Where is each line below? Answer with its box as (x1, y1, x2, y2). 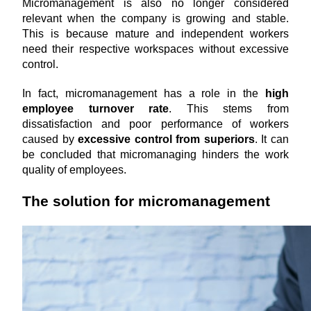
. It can (254, 133, 289, 145)
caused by (22, 133, 78, 145)
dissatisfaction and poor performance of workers (22, 118, 289, 130)
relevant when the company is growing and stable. (22, 12, 289, 24)
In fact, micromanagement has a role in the (22, 87, 265, 99)
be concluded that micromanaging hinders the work (22, 149, 289, 160)
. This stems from (169, 103, 289, 115)
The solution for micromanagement (22, 193, 270, 210)
